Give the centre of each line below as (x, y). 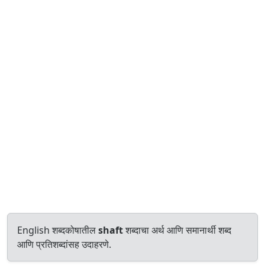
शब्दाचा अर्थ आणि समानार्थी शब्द (177, 230)
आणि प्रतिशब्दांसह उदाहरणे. (64, 244)
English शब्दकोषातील (58, 230)
